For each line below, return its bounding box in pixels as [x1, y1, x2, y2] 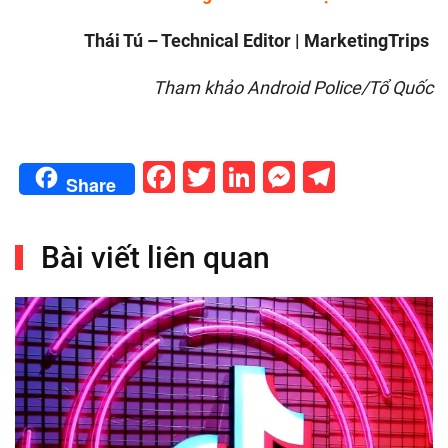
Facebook [175, 158, 313, 196]
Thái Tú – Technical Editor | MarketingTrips [84, 30, 433, 51]
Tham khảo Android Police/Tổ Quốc [153, 77, 433, 98]
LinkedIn [255, 158, 376, 196]
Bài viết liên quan [34, 240, 270, 275]
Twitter [215, 158, 313, 196]
